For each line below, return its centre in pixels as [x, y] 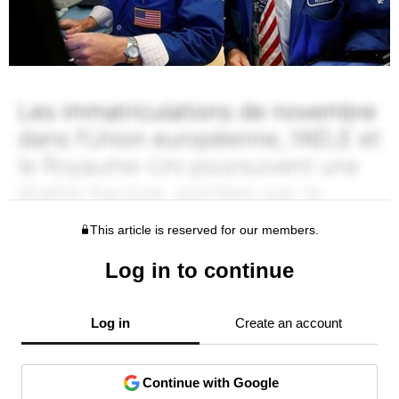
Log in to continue [199, 270]
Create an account [289, 322]
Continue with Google [210, 382]
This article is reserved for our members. [205, 229]
